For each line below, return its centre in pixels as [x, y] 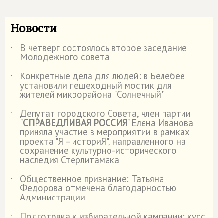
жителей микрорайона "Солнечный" [92, 94]
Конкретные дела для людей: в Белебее [102, 76]
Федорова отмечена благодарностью [98, 188]
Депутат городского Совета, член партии [105, 113]
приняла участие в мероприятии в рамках [105, 132]
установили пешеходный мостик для [96, 85]
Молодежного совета [65, 57]
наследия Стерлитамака [70, 160]
